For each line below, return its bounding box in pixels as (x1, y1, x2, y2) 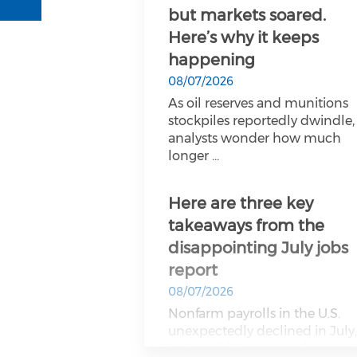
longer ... (168, 148, 220, 163)
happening (168, 50, 256, 69)
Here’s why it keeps (168, 28, 320, 47)
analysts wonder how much (168, 131, 342, 146)
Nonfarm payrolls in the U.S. (168, 306, 341, 321)
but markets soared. (168, 6, 327, 25)
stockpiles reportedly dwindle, (168, 113, 355, 128)
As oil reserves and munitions (168, 96, 349, 111)
